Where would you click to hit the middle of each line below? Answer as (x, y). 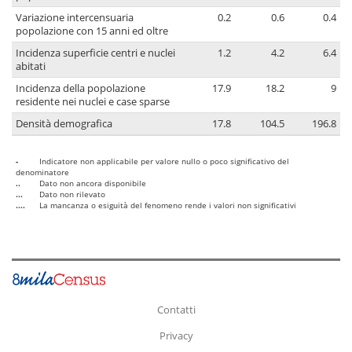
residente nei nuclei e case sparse (93, 102)
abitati (31, 67)
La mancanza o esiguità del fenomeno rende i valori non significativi (168, 205)
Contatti (176, 309)
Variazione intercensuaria (75, 18)
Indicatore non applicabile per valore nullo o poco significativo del (164, 161)
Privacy (176, 335)
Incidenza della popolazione (81, 89)
